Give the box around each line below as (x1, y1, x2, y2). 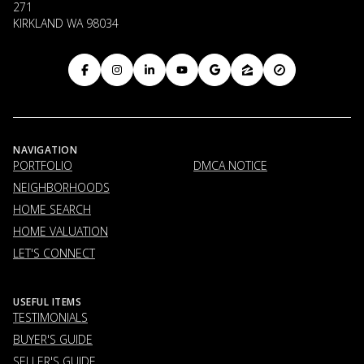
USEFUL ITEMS (13, 294, 81, 309)
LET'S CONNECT (13, 245, 95, 261)
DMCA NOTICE (193, 157, 267, 173)
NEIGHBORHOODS (13, 179, 110, 195)
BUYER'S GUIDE (13, 331, 93, 347)
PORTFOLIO (13, 157, 72, 173)
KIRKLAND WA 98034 (13, 15, 119, 31)
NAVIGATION (13, 142, 77, 157)
